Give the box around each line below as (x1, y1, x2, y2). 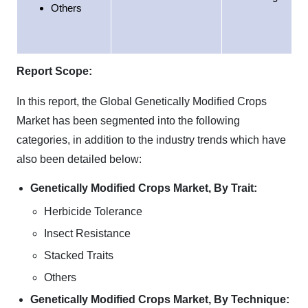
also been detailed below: (16, 153, 142, 165)
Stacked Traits (44, 250, 113, 261)
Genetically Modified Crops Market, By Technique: (30, 294, 289, 305)
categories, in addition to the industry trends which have (16, 134, 286, 146)
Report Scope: (16, 65, 92, 77)
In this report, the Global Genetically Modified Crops (16, 96, 267, 107)
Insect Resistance (44, 228, 131, 239)
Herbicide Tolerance (44, 206, 142, 217)
